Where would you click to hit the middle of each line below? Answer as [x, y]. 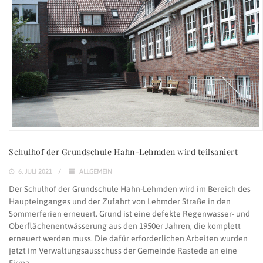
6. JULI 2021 [34, 171]
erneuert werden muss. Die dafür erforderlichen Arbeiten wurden [128, 238]
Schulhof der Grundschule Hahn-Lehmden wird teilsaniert [123, 151]
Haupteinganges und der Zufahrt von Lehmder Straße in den [120, 201]
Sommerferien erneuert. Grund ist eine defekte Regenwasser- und [129, 213]
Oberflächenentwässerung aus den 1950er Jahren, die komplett [125, 226]
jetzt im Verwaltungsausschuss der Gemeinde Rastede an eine [123, 250]
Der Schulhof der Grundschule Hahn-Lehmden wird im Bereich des [130, 189]
